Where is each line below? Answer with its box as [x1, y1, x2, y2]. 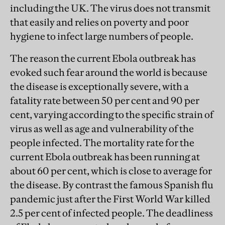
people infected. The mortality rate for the [10, 136, 194, 149]
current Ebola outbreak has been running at [10, 150, 200, 163]
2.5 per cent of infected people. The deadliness [10, 206, 213, 219]
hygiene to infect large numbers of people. [10, 30, 193, 42]
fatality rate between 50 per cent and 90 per [10, 94, 199, 106]
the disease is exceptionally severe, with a [10, 80, 189, 92]
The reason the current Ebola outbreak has [10, 52, 196, 64]
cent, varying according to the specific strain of [10, 108, 213, 121]
